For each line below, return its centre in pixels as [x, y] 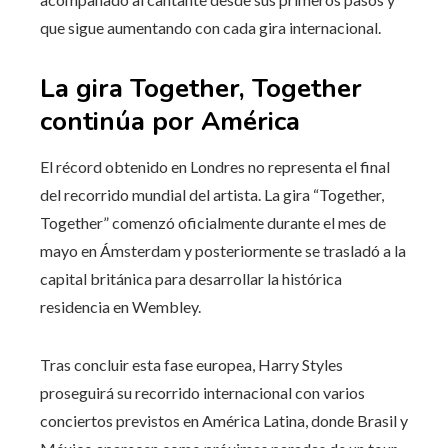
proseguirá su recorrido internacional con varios [202, 392]
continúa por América [170, 121]
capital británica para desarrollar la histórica [191, 278]
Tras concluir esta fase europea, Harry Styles [191, 364]
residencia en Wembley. [120, 306]
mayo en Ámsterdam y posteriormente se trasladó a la [223, 250]
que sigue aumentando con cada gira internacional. [210, 27]
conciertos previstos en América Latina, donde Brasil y [224, 420]
